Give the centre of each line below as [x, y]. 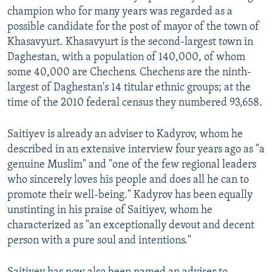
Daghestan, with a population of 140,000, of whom [126, 58]
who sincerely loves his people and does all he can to [128, 180]
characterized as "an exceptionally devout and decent [131, 226]
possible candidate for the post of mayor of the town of [133, 27]
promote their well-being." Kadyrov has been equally [130, 195]
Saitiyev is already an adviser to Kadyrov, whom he [125, 135]
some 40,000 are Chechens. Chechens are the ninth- [129, 73]
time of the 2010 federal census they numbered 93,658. [135, 103]
